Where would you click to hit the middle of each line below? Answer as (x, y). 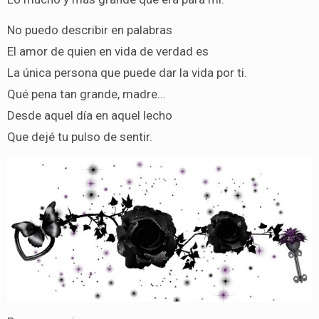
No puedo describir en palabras (89, 30)
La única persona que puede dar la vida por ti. (127, 72)
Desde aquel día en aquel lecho (89, 115)
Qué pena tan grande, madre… (86, 94)
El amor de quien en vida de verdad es (108, 51)
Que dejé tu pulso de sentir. (79, 136)
